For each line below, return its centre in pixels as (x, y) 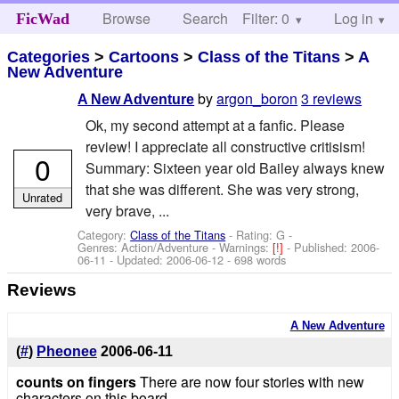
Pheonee (66, 352)
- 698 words (255, 259)
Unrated (43, 197)
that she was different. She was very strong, (222, 189)
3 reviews (332, 99)
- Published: (319, 247)
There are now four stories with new (250, 382)
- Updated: (137, 259)
